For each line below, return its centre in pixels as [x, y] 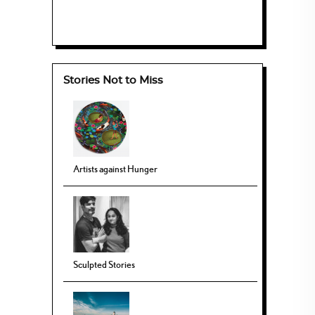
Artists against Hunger [116, 169]
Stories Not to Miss [113, 81]
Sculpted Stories [104, 265]
